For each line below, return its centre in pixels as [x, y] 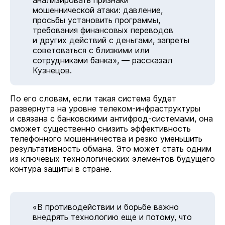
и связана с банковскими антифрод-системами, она [111, 119]
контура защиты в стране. [61, 169]
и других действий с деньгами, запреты [111, 40]
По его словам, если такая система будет [93, 98]
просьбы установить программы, [96, 20]
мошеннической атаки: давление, [98, 10]
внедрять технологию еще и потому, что [112, 217]
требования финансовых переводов [103, 30]
